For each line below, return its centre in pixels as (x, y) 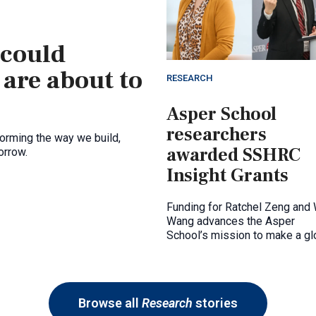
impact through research (226, 250)
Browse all (110, 303)
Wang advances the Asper (231, 221)
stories (215, 303)
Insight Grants (227, 176)
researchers (217, 135)
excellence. (194, 264)
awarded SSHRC (233, 156)
